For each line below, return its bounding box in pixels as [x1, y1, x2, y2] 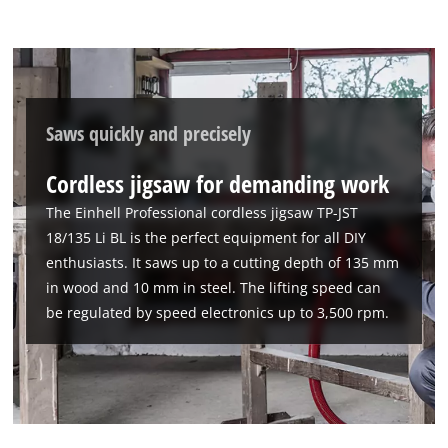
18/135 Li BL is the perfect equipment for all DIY [46, 227, 367, 247]
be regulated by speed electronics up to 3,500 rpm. [46, 302, 390, 322]
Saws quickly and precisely [46, 118, 252, 147]
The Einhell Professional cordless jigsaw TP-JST [46, 202, 359, 222]
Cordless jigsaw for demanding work [46, 166, 390, 200]
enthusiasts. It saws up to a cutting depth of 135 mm [46, 252, 400, 272]
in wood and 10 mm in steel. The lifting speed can [46, 277, 382, 297]
